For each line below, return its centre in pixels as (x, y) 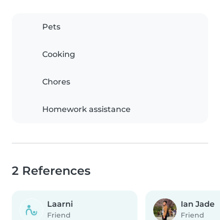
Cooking (59, 55)
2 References (51, 171)
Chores (56, 82)
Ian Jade (198, 204)
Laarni (60, 204)
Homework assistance (86, 110)
